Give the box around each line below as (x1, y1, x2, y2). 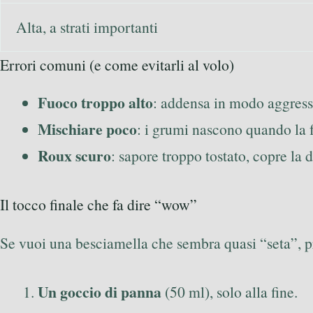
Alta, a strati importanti (15, 16, 158, 37)
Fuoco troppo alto (38, 92, 153, 114)
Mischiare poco (38, 118, 137, 140)
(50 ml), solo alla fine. (161, 282, 298, 303)
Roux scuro (38, 145, 111, 167)
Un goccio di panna (38, 281, 161, 303)
